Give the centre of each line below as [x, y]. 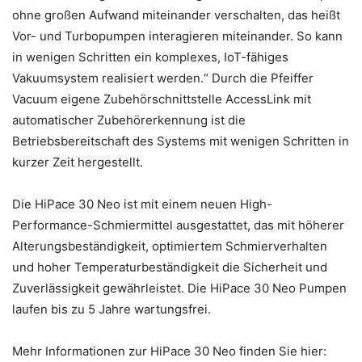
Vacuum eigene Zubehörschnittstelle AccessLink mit [162, 99]
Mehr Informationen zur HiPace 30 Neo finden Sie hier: [169, 351]
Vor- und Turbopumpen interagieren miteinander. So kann [177, 36]
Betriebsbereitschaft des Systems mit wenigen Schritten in [181, 141]
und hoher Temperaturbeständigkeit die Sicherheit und [170, 267]
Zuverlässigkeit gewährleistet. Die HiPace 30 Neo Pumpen [179, 288]
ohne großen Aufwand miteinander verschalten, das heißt [176, 15]
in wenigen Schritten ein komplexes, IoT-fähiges [150, 57]
